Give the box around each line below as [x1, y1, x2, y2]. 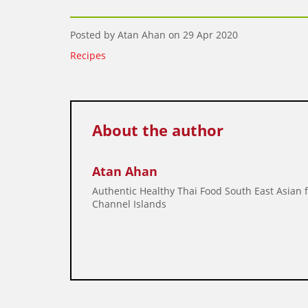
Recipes [70, 48, 106, 62]
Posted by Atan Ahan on [70, 27, 183, 41]
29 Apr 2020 [183, 27, 238, 41]
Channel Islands [92, 197, 169, 210]
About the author [92, 119, 223, 140]
